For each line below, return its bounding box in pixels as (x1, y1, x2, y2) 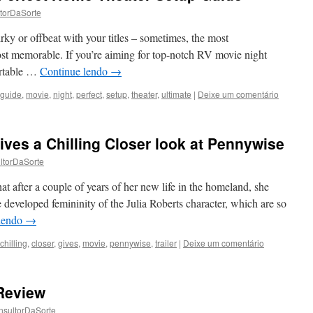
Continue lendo (40, 64, 110, 78)
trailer (155, 237, 177, 249)
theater (131, 88, 157, 100)
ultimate (161, 88, 191, 100)
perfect (76, 88, 102, 100)
